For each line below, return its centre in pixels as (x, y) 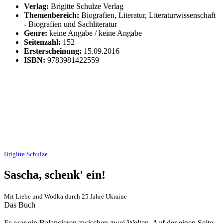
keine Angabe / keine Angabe (96, 33)
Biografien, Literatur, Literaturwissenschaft (148, 15)
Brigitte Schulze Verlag (87, 6)
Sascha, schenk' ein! (55, 174)
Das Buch (20, 205)
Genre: (36, 33)
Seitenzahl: (42, 42)
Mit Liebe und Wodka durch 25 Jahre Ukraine (65, 196)
